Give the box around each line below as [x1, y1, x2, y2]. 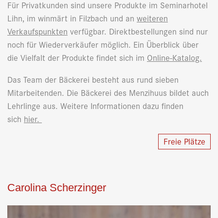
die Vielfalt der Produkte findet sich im [7, 50, 147, 64]
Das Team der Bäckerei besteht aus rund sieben [7, 72, 179, 86]
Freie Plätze [163, 134, 205, 147]
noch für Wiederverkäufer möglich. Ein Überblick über [7, 37, 199, 51]
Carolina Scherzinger [7, 181, 106, 194]
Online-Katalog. [147, 50, 202, 64]
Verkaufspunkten [7, 24, 68, 37]
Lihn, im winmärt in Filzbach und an [7, 11, 137, 24]
